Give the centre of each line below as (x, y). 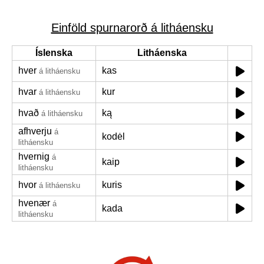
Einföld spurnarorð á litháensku (132, 28)
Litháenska (162, 53)
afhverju (35, 131)
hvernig (34, 156)
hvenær (34, 203)
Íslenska (54, 53)
